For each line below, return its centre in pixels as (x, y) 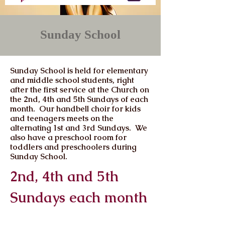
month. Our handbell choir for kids (75, 109)
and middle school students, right (72, 80)
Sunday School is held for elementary (79, 71)
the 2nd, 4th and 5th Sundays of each (79, 99)
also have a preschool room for (68, 137)
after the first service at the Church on (80, 90)
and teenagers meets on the (62, 118)
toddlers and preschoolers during (73, 147)
